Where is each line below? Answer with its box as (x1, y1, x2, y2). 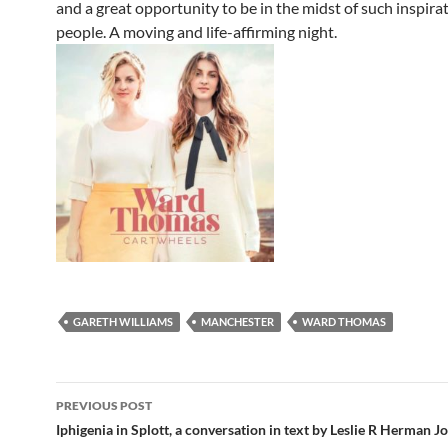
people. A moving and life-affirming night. (56, 22, 337, 42)
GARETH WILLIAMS (73, 315, 173, 329)
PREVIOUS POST (56, 398, 152, 414)
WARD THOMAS (302, 315, 386, 329)
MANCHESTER (201, 315, 274, 329)
